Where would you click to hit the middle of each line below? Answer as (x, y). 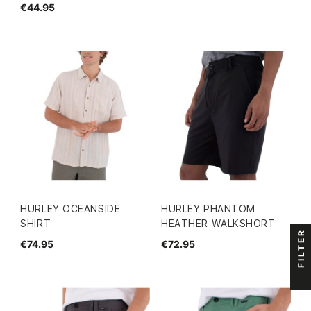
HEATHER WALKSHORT (218, 223)
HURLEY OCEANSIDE (70, 208)
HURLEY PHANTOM (208, 208)
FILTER (301, 248)
